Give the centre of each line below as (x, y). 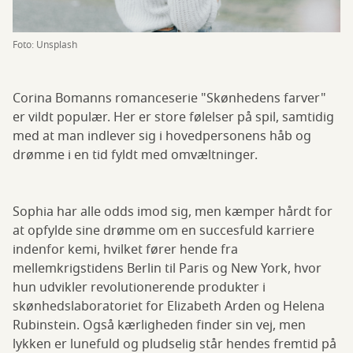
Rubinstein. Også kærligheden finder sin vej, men (159, 326)
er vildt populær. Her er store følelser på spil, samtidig (173, 118)
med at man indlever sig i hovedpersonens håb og (162, 137)
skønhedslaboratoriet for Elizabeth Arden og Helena (169, 307)
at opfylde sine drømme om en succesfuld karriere (163, 231)
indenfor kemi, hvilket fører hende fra (125, 250)
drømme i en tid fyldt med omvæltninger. (135, 156)
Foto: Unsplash (45, 45)
